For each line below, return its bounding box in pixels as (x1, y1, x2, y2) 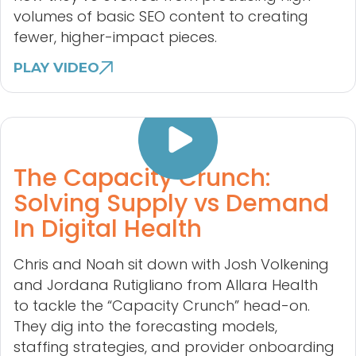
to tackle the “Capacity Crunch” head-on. (14, 296, 310, 316)
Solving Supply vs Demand (14, 187, 329, 221)
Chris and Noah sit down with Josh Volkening (14, 254, 329, 275)
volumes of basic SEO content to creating (14, 6, 308, 27)
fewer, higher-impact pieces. (14, 27, 217, 48)
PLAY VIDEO (14, 60, 99, 76)
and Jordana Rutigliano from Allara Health (14, 275, 318, 296)
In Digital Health (14, 212, 202, 246)
